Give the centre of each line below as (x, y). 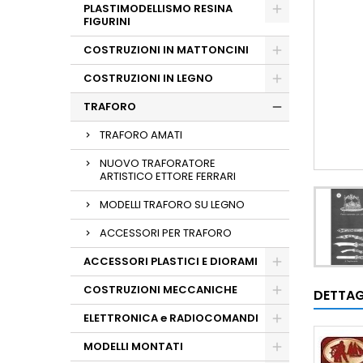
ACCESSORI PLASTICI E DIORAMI (171, 261)
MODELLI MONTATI (133, 346)
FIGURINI (107, 21)
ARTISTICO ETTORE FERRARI (168, 176)
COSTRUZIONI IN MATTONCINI (166, 50)
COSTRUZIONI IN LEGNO (148, 78)
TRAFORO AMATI (141, 135)
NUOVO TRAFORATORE (158, 163)
